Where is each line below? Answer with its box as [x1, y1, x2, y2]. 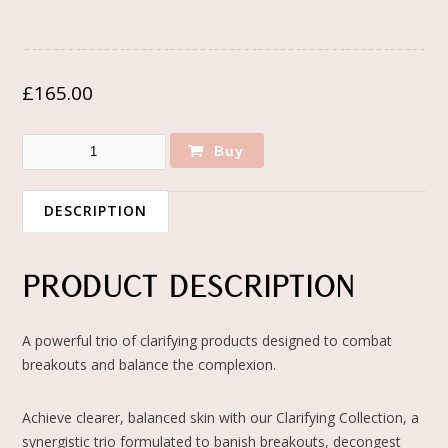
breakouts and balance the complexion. [22, 354, 277, 374]
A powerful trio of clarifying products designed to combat [22, 330, 393, 350]
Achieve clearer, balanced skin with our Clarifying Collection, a [22, 407, 420, 427]
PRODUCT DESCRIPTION [22, 272, 356, 303]
